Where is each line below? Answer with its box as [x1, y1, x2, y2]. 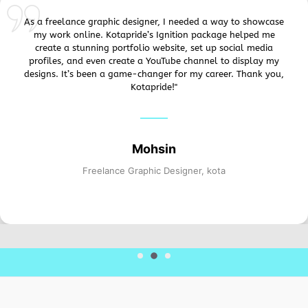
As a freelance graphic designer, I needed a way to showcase [24, 16, 284, 27]
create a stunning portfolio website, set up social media [35, 43, 273, 54]
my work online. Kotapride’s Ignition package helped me [33, 30, 275, 41]
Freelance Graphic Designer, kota [82, 165, 225, 177]
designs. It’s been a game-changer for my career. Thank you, [24, 69, 284, 80]
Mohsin [132, 142, 176, 157]
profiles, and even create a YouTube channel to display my [29, 56, 279, 67]
